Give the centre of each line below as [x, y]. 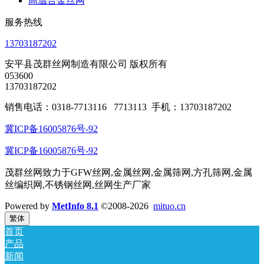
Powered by [28, 206]
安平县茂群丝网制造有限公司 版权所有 [86, 64]
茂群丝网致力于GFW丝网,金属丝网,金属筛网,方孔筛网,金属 [128, 172]
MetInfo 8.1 [75, 206]
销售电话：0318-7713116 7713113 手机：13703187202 [118, 107]
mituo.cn [169, 206]
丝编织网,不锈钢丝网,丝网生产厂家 [78, 184]
